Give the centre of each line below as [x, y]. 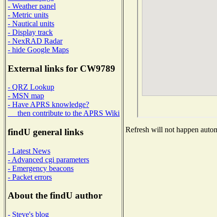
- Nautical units [31, 23]
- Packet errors [30, 177]
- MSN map [26, 96]
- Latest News [29, 151]
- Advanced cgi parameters [48, 159]
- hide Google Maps [38, 49]
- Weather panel [32, 6]
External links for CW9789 [62, 68]
